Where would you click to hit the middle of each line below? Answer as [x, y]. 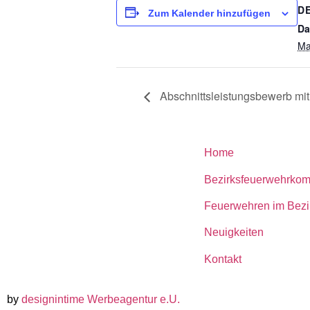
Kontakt [223, 259]
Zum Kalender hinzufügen [209, 13]
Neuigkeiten [234, 232]
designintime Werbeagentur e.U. [101, 300]
